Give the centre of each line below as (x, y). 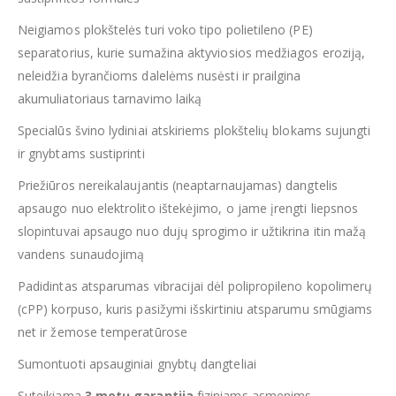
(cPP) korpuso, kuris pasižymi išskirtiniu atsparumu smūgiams (195, 309)
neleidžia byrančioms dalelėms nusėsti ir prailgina (160, 76)
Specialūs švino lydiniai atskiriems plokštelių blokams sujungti (194, 131)
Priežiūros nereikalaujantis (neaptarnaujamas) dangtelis (178, 186)
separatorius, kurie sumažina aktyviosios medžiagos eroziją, (192, 53)
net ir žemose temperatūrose (103, 332)
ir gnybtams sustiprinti (81, 154)
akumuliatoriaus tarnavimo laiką (110, 99)
